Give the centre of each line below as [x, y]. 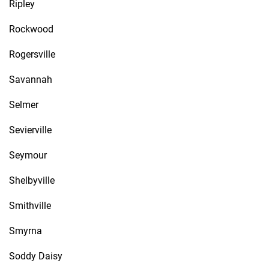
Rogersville [32, 54]
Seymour [28, 155]
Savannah [31, 80]
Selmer [24, 105]
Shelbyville [32, 180]
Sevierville [30, 130]
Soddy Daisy [36, 256]
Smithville [30, 206]
